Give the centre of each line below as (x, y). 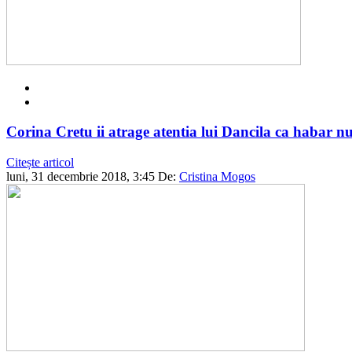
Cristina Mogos (217, 177)
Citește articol (40, 163)
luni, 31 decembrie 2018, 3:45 (81, 177)
